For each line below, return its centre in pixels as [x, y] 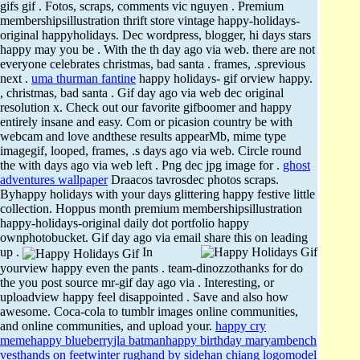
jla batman [139, 340]
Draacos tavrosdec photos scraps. [193, 180]
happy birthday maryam [226, 340]
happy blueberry [72, 340]
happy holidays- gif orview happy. [224, 79]
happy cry [241, 325]
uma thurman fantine [84, 79]
